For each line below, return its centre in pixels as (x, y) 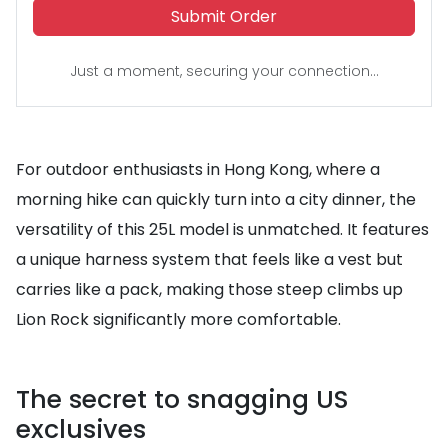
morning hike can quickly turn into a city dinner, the (216, 199)
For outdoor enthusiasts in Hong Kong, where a (198, 169)
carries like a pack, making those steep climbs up (209, 289)
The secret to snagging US (182, 399)
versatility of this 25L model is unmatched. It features (222, 229)
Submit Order (224, 16)
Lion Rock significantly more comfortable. (178, 319)
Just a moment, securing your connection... (224, 71)
